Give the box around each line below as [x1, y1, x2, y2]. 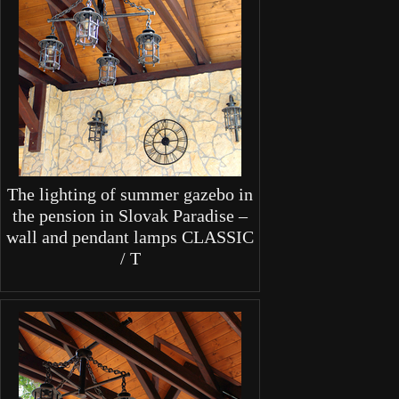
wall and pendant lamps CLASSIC [6, 226, 254, 247]
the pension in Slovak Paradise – [12, 205, 248, 225]
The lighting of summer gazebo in [7, 183, 253, 204]
